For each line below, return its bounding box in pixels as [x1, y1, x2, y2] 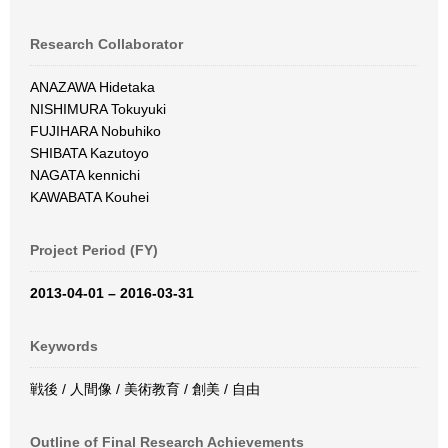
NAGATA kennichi [30, 167, 148, 183]
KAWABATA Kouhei [30, 189, 157, 205]
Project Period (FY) [30, 242, 158, 258]
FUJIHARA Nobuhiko [30, 123, 169, 139]
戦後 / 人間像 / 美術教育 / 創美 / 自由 [30, 381, 260, 397]
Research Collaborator [30, 36, 183, 52]
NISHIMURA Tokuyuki [30, 101, 174, 117]
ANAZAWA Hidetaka [30, 79, 163, 95]
